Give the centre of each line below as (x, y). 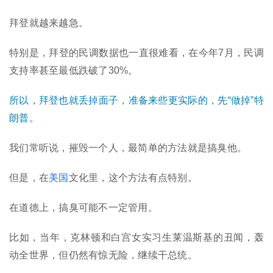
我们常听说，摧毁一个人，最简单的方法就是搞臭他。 (128, 148)
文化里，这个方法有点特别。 (133, 178)
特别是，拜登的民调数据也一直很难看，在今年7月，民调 (136, 53)
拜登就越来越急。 (49, 23)
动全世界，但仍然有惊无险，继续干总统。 (103, 255)
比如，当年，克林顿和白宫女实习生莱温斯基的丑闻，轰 (136, 238)
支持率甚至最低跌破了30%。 (74, 71)
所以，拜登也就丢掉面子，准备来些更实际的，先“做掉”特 (136, 101)
